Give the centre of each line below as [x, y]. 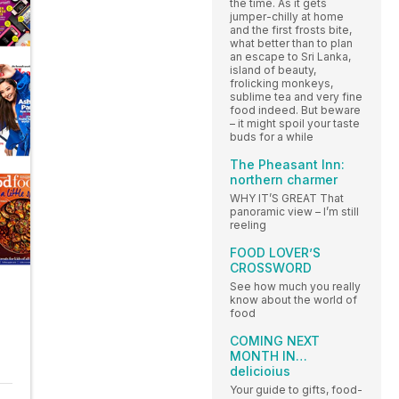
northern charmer [284, 179]
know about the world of [293, 299]
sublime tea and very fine [296, 96]
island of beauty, [273, 69]
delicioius [260, 370]
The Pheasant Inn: [287, 164]
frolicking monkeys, [281, 83]
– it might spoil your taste [295, 123]
